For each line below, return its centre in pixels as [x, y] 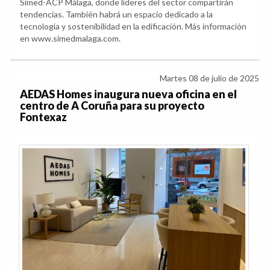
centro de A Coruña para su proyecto [112, 106]
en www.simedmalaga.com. [70, 39]
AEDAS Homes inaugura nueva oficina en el [128, 94]
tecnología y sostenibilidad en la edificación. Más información [133, 27]
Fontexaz [43, 117]
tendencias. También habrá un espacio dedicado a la [116, 14]
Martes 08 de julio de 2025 [209, 78]
